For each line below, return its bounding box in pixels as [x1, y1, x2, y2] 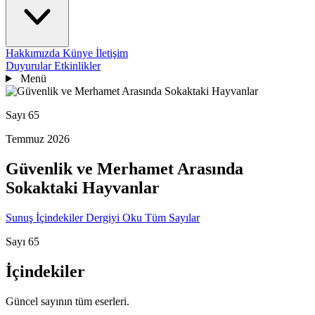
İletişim [96, 47, 128, 59]
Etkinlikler [54, 60, 101, 72]
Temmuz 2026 [6, 133, 70, 145]
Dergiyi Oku [86, 211, 145, 224]
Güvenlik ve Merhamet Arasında [6, 159, 243, 178]
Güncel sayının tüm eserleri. [6, 295, 129, 307]
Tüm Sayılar [145, 211, 200, 224]
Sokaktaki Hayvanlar [6, 178, 160, 197]
